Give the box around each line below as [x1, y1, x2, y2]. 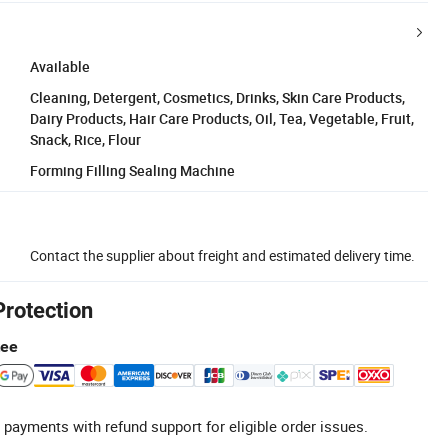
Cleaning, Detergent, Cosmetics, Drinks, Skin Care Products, [30, 87, 405, 107]
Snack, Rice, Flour [30, 129, 141, 149]
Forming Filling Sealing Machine [30, 160, 235, 180]
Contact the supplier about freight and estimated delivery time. [30, 245, 415, 265]
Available [30, 56, 90, 76]
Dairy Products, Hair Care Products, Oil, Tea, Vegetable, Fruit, [30, 108, 414, 128]
